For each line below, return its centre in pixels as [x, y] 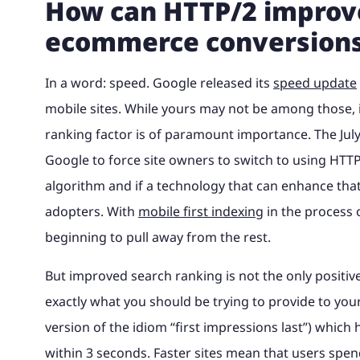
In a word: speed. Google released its [159, 83]
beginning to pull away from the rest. [158, 237]
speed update [315, 83]
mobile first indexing [201, 211]
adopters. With [92, 211]
